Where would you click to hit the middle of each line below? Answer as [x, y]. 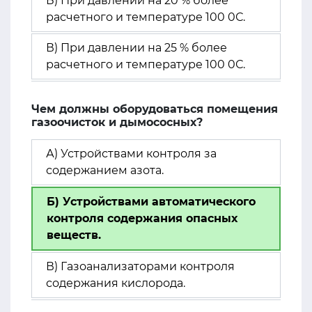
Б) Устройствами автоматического [151, 202]
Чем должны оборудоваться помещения [155, 109]
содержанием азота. [105, 170]
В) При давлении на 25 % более [136, 48]
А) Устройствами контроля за [131, 154]
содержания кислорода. [116, 283]
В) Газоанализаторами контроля [140, 266]
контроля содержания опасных [142, 218]
